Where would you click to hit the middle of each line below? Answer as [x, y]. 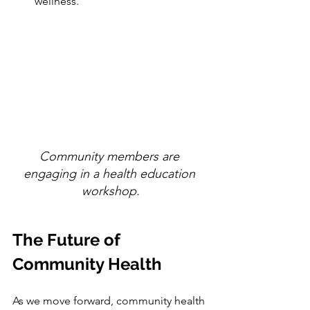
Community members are [111, 156]
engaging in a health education [111, 173]
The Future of [69, 239]
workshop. [111, 191]
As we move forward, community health [110, 300]
